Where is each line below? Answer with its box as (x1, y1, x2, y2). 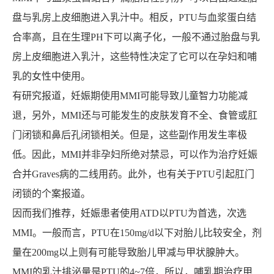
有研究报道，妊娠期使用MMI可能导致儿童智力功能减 (12, 91, 248, 102)
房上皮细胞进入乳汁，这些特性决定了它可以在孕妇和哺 (12, 51, 257, 62)
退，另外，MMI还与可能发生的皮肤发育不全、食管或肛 (12, 110, 257, 121)
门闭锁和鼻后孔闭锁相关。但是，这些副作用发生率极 (12, 130, 247, 141)
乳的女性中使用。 (12, 71, 91, 82)
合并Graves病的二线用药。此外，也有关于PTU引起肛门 (12, 169, 254, 180)
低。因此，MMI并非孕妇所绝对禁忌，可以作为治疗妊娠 (12, 149, 257, 160)
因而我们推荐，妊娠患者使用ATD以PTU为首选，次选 (12, 208, 246, 219)
